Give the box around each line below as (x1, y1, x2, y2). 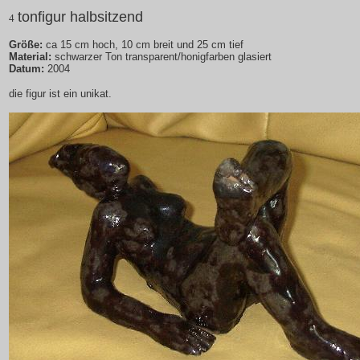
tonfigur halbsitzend (18, 9, 143, 25)
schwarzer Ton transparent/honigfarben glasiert (51, 51, 272, 63)
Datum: (9, 63, 44, 75)
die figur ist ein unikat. (9, 88, 112, 100)
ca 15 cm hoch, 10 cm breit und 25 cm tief (43, 39, 243, 51)
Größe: (9, 39, 43, 51)
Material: (9, 51, 51, 63)
